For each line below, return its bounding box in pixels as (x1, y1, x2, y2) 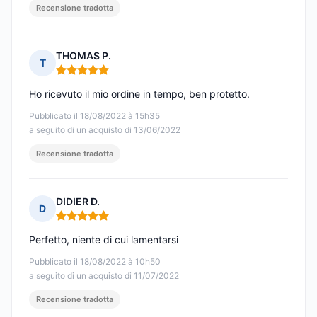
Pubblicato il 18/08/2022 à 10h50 (29, 256, 161, 267)
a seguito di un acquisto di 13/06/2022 (29, 125, 180, 136)
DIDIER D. (56, 195, 100, 208)
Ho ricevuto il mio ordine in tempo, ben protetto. (29, 88, 250, 100)
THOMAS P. (56, 50, 111, 62)
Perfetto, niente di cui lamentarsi (29, 234, 178, 246)
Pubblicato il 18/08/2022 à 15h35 (29, 110, 160, 122)
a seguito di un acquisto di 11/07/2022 (29, 270, 179, 282)
